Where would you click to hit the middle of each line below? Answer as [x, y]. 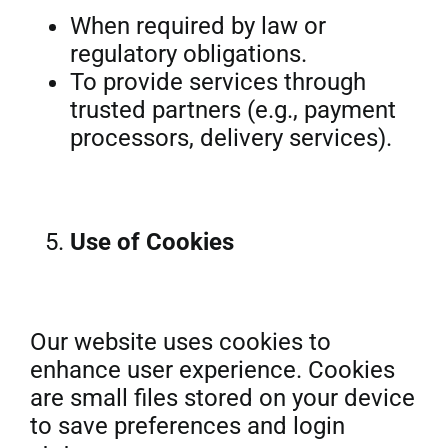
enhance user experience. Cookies [212, 370]
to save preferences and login [187, 426]
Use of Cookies [151, 242]
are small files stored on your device [222, 398]
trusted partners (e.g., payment [232, 110]
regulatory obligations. [188, 54]
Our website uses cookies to [180, 342]
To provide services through [217, 82]
